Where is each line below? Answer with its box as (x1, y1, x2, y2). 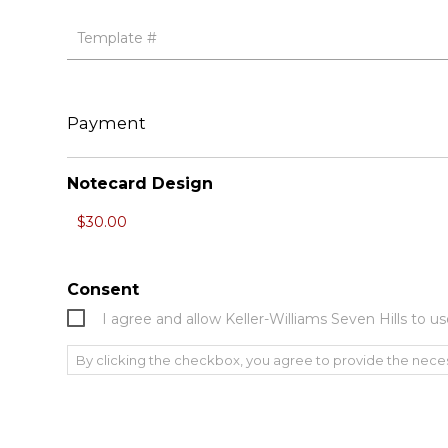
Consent (67, 279, 140, 299)
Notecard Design (67, 173, 214, 193)
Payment (67, 112, 147, 133)
